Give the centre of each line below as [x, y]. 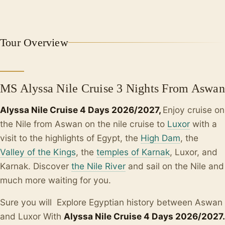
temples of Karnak [133, 152]
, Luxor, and [194, 152]
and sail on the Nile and [175, 166]
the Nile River [98, 166]
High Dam [160, 138]
